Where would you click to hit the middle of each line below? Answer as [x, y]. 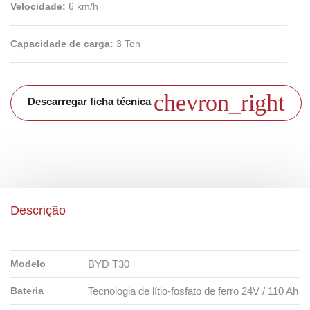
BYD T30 [109, 264]
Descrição [38, 210]
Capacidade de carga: [63, 44]
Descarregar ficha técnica [91, 101]
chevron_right [219, 103]
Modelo [28, 264]
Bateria [27, 291]
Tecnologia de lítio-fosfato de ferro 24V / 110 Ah [193, 291]
